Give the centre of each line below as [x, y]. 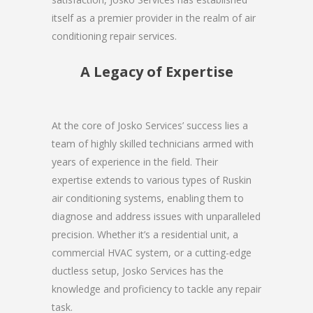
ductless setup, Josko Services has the [138, 270]
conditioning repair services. [114, 36]
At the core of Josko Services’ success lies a [150, 125]
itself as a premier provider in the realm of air [154, 17]
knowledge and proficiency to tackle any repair [156, 289]
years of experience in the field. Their [135, 161]
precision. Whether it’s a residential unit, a [145, 234]
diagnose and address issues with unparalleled [156, 216]
